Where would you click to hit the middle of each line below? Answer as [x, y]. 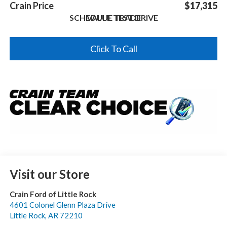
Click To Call [113, 48]
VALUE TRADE [113, 17]
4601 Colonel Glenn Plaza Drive [62, 205]
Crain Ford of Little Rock [53, 194]
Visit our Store [49, 174]
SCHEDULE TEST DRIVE [113, 17]
